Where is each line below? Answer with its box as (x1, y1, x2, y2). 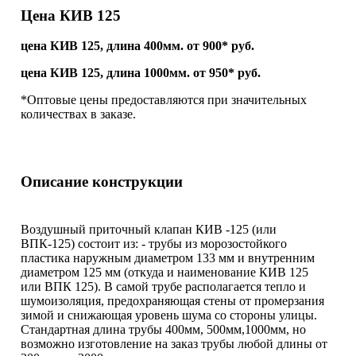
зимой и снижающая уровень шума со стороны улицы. (21, 308, 317, 322)
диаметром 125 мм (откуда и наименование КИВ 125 (21, 265, 308, 279)
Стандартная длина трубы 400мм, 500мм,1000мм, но (21, 322, 306, 336)
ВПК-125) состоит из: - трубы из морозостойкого (21, 236, 287, 250)
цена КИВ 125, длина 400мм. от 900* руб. (21, 39, 254, 53)
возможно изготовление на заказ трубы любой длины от (21, 336, 327, 350)
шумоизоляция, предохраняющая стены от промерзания (21, 293, 324, 308)
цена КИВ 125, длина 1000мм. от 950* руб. (21, 66, 261, 80)
